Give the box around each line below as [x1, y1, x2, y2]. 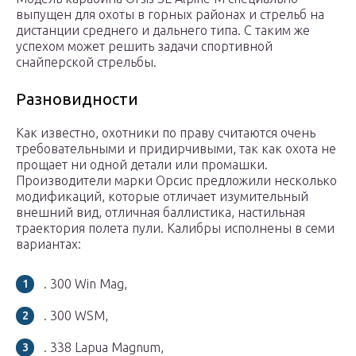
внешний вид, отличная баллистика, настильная [16, 205, 305, 220]
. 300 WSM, [44, 308, 108, 323]
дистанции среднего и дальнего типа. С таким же [16, 23, 310, 38]
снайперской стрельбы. [16, 55, 157, 70]
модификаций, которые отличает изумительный [16, 189, 308, 204]
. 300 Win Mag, [44, 277, 127, 292]
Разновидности [16, 90, 138, 109]
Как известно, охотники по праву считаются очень [16, 126, 315, 141]
